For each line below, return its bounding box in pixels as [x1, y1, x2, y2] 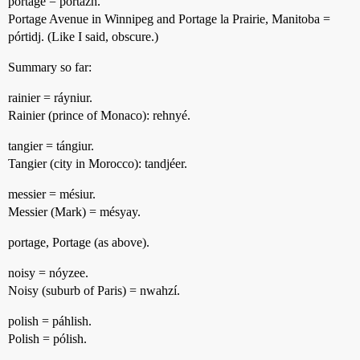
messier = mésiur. [8, 187, 96, 201]
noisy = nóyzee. [8, 266, 88, 280]
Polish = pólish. [8, 332, 87, 346]
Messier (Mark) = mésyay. [8, 205, 141, 219]
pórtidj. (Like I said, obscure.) [8, 30, 158, 43]
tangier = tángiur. [8, 139, 94, 153]
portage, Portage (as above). [8, 235, 149, 249]
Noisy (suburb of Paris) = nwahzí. [8, 284, 180, 297]
